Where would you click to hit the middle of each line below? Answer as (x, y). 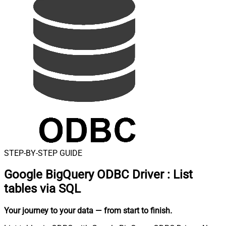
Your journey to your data (49, 211)
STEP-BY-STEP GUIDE (43, 153)
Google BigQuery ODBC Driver (84, 175)
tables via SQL (42, 189)
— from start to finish (133, 211)
